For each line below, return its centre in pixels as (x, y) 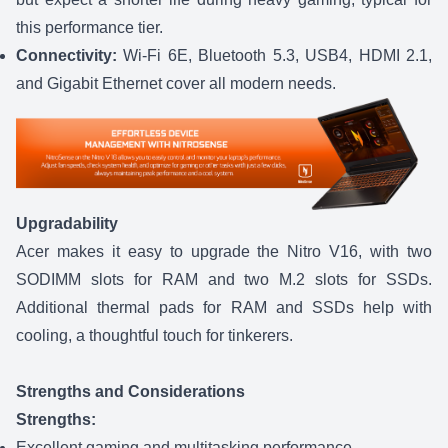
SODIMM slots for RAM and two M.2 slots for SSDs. (224, 280)
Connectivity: (70, 55)
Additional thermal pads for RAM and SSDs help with (224, 308)
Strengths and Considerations (130, 392)
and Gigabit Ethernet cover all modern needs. (176, 83)
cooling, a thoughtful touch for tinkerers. (154, 336)
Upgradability (69, 224)
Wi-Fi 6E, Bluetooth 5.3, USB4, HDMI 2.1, (278, 55)
